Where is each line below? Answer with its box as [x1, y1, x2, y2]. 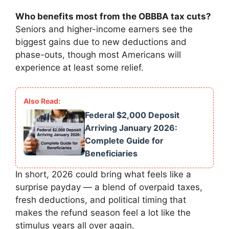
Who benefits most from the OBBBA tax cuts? [15, 11, 211, 22]
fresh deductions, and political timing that [15, 194, 186, 205]
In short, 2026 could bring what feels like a [15, 169, 191, 179]
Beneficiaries [85, 148, 138, 158]
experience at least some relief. [15, 62, 144, 73]
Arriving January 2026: [85, 122, 177, 133]
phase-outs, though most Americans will [15, 50, 181, 60]
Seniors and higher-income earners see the [15, 24, 193, 35]
